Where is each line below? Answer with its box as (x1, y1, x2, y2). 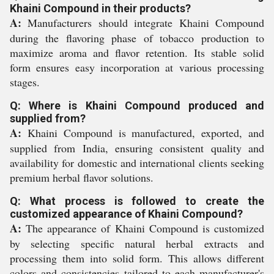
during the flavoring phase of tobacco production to (10, 31, 264, 45)
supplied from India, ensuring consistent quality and (10, 141, 264, 155)
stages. (10, 75, 40, 89)
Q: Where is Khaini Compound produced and (10, 99, 264, 112)
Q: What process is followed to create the (10, 194, 264, 207)
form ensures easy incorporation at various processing (10, 60, 264, 75)
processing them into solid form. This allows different (10, 251, 264, 265)
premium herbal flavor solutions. (10, 170, 154, 185)
